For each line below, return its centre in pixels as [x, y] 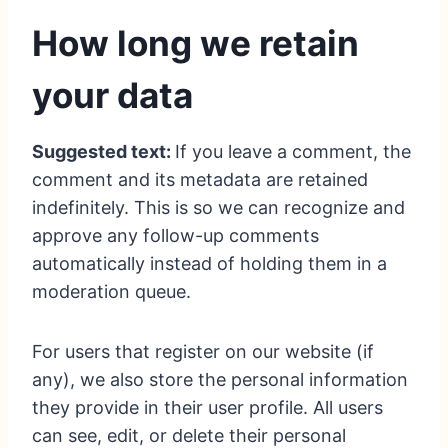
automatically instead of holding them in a [209, 264]
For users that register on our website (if [203, 352]
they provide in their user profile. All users [207, 408]
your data [112, 94]
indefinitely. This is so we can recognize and [218, 208]
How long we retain [195, 42]
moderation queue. [111, 292]
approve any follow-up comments [175, 236]
